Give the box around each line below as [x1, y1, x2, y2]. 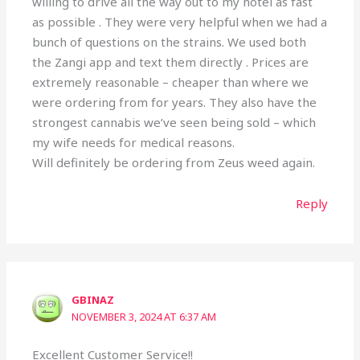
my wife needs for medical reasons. [32, 133, 235, 150]
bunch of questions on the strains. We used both [32, 33, 307, 50]
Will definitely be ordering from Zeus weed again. [32, 153, 316, 170]
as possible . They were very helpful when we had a [32, 13, 328, 30]
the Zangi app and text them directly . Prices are [32, 53, 309, 70]
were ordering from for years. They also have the [32, 93, 317, 110]
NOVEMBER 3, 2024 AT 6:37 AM [72, 309, 217, 325]
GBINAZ [72, 292, 115, 308]
